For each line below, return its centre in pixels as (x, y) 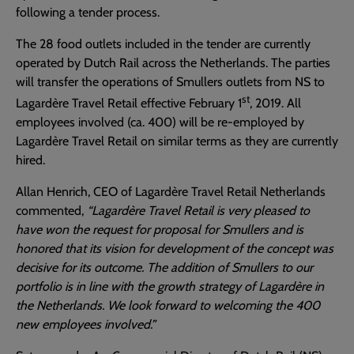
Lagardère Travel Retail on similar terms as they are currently (177, 141)
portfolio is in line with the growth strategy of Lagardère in (170, 287)
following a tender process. (88, 12)
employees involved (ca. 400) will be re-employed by (160, 122)
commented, (51, 211)
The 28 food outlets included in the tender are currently (163, 44)
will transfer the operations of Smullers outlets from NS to (170, 82)
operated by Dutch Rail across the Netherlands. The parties (173, 63)
